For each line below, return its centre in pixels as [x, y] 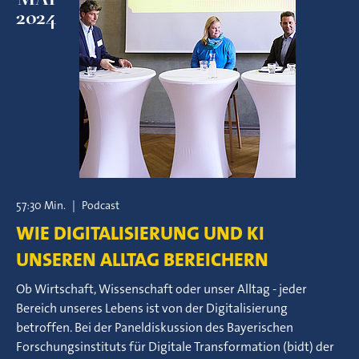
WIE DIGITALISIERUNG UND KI [140, 233]
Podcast [101, 205]
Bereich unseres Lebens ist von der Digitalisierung [152, 308]
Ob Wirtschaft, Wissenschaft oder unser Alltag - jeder [161, 289]
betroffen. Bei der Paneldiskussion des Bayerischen [155, 327]
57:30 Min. [41, 205]
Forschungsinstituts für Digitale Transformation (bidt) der [175, 347]
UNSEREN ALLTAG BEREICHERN [142, 260]
